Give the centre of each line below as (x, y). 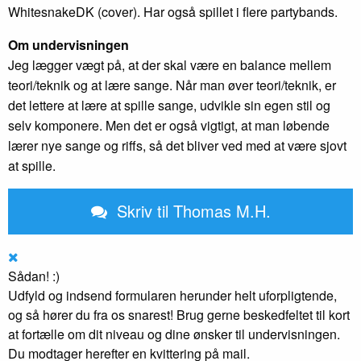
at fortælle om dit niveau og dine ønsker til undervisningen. (174, 334)
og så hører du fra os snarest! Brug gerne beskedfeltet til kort (179, 315)
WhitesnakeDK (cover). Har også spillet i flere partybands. (173, 12)
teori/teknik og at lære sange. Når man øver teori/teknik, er (172, 85)
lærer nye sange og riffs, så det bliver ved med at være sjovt (177, 145)
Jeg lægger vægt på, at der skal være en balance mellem (170, 65)
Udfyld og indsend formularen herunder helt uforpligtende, (172, 295)
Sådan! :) (34, 276)
